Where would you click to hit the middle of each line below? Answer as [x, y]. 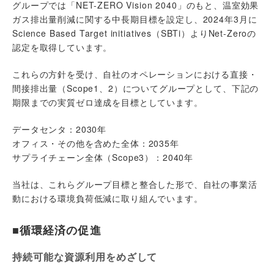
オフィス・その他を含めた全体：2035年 [96, 143]
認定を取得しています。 [62, 47]
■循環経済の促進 [57, 230]
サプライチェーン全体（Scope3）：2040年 [103, 157]
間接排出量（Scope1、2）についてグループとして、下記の [136, 88]
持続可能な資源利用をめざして [85, 256]
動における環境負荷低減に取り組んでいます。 [108, 198]
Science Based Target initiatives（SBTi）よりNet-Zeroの [135, 33]
